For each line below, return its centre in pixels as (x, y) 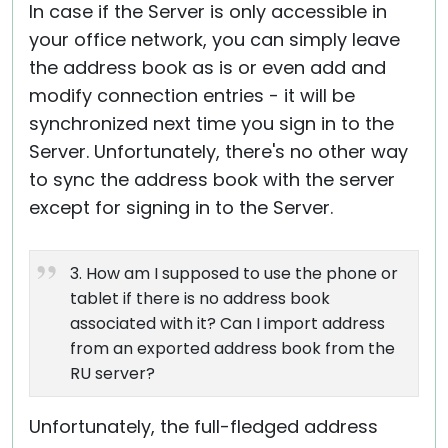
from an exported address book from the (232, 348)
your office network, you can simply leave (214, 39)
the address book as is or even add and (207, 67)
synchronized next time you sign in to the (211, 123)
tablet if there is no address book (200, 298)
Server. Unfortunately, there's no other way (218, 151)
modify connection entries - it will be (192, 95)
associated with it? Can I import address (227, 323)
